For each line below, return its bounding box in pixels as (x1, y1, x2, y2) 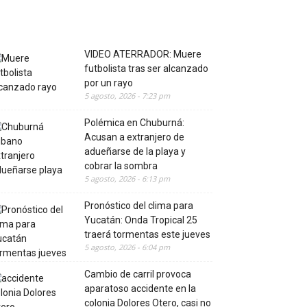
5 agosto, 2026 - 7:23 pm (84, 90, 170, 101)
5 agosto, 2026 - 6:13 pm (84, 173, 170, 184)
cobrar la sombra (84, 160, 158, 171)
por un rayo (84, 77, 133, 88)
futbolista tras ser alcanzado (84, 62, 208, 74)
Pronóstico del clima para (84, 199, 193, 211)
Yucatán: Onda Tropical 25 (84, 214, 197, 225)
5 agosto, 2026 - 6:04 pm (84, 241, 170, 252)
